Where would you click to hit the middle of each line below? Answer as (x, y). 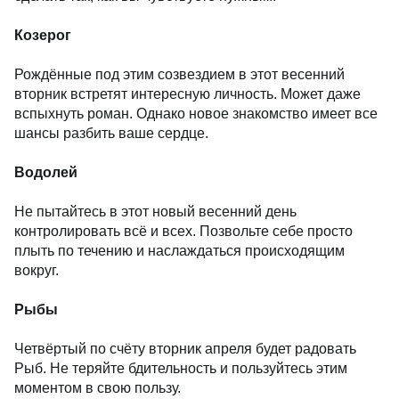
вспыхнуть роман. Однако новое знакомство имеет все (196, 114)
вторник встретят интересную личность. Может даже (187, 94)
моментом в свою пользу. (98, 388)
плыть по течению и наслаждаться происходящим (179, 251)
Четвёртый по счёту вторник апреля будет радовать (185, 349)
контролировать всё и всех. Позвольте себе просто (183, 231)
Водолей (46, 172)
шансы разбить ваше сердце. (111, 133)
